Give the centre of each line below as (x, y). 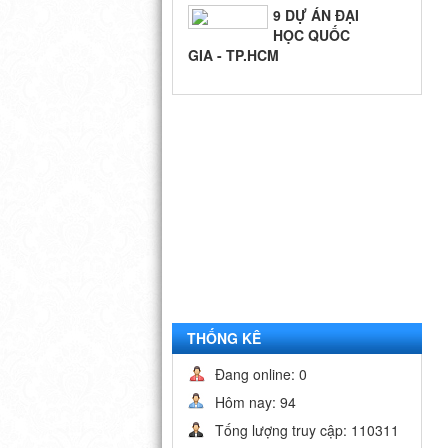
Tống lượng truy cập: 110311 (307, 430)
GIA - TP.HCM (233, 45)
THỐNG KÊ (224, 338)
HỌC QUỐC (311, 25)
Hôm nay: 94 (255, 402)
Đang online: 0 (261, 374)
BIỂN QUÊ (306, 89)
